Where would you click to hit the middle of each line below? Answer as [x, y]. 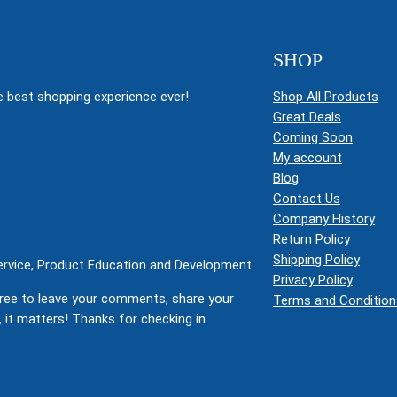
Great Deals [307, 117]
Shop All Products [326, 96]
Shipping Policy [316, 259]
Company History [324, 218]
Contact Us [307, 198]
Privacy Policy [313, 280]
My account [307, 157]
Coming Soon [313, 137]
